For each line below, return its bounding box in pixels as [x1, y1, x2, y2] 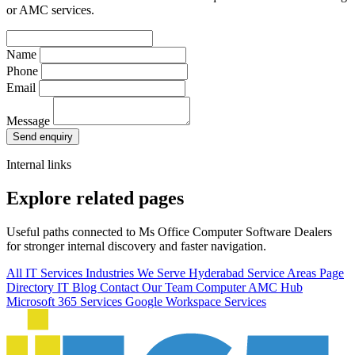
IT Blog [57, 280, 100, 294]
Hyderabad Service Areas [189, 265, 319, 280]
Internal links [6, 157, 71, 171]
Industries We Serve [86, 265, 189, 280]
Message [6, 113, 50, 128]
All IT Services [6, 265, 86, 280]
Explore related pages [6, 187, 184, 208]
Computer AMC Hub [196, 280, 303, 294]
